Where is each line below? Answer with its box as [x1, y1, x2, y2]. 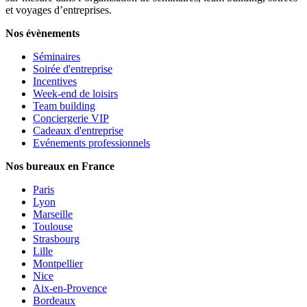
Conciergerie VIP [33, 112, 109, 124]
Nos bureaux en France [5, 160, 114, 172]
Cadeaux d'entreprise [33, 124, 123, 136]
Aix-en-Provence [33, 282, 107, 294]
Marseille [33, 208, 73, 220]
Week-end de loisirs [33, 87, 118, 99]
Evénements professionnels [33, 136, 150, 149]
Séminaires [33, 50, 80, 62]
